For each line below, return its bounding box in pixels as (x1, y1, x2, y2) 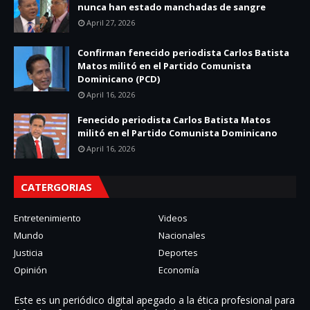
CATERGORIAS (21, 180, 92, 194)
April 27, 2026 (86, 17, 135, 28)
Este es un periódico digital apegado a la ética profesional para (14, 293, 295, 307)
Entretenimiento (14, 212, 81, 224)
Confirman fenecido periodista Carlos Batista (77, 46, 289, 59)
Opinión (14, 264, 47, 276)
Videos (158, 212, 188, 224)
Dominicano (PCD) (77, 73, 160, 85)
